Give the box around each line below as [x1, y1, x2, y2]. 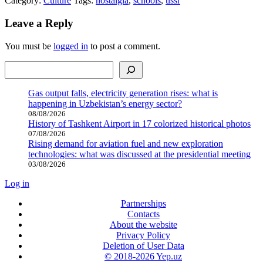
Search [4, 60, 29, 70]
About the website [109, 219, 177, 230]
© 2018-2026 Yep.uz [104, 251, 182, 261]
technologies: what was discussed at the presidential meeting [28, 149, 251, 159]
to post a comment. [88, 41, 160, 51]
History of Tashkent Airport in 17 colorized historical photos [28, 118, 251, 129]
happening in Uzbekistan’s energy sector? [28, 98, 182, 109]
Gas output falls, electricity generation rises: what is [28, 87, 218, 98]
